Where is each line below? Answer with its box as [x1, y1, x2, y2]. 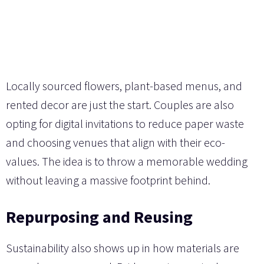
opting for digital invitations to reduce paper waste [6, 116, 244, 131]
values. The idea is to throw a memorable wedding [6, 154, 247, 169]
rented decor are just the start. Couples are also [6, 97, 234, 113]
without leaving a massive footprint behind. [6, 173, 210, 188]
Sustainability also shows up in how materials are [6, 240, 239, 256]
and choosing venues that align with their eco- [6, 135, 225, 150]
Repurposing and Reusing [6, 206, 193, 228]
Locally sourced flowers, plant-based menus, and [6, 78, 242, 94]
